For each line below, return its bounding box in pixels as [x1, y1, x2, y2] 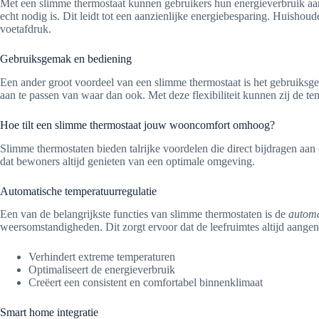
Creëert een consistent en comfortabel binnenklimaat [28, 276, 263, 289]
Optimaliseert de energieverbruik [28, 263, 175, 276]
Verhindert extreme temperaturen [28, 251, 175, 263]
